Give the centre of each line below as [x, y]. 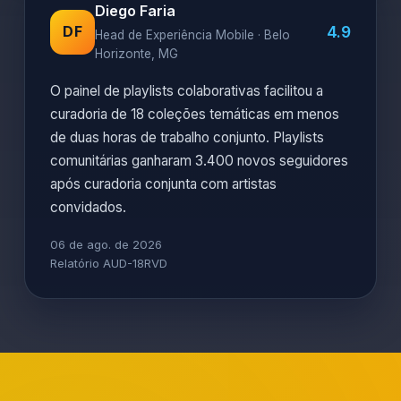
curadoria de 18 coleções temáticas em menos [195, 114]
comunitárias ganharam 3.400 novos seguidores [199, 161]
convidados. [88, 207]
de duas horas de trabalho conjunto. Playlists [187, 137]
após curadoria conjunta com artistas [163, 184]
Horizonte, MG [137, 54]
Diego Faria [135, 11]
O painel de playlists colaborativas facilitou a [187, 91]
